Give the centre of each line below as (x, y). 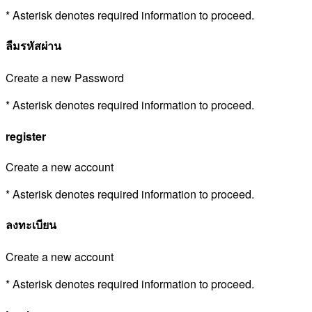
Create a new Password (65, 78)
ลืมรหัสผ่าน (33, 46)
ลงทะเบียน (31, 225)
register (26, 136)
